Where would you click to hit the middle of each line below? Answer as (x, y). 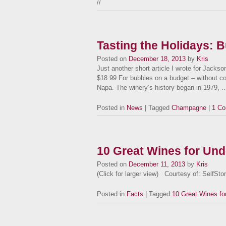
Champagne (189, 107)
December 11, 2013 (157, 164)
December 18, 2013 (157, 59)
